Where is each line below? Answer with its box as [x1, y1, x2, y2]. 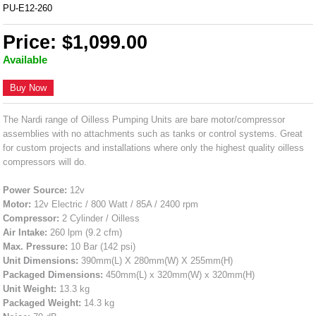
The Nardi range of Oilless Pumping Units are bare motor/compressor [3, 114, 286, 125]
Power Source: [3, 184, 68, 195]
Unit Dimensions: [3, 255, 79, 266]
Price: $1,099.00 [3, 31, 148, 53]
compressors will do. [3, 156, 87, 167]
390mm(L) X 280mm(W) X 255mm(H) [78, 255, 233, 266]
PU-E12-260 [3, 2, 53, 13]
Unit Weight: [3, 283, 57, 294]
